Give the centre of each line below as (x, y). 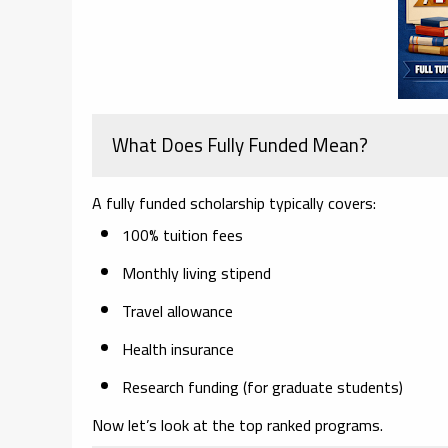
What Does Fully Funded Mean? (240, 144)
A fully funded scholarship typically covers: (234, 202)
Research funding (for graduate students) (262, 386)
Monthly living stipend (196, 272)
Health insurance (178, 348)
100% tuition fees (182, 234)
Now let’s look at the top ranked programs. (237, 424)
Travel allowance (177, 310)
